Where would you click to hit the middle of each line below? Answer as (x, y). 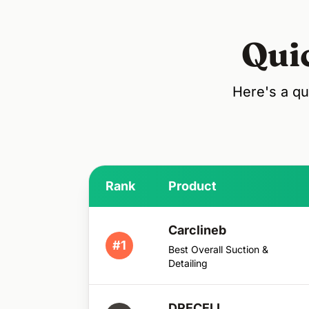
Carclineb (197, 230)
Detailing (188, 263)
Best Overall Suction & (218, 249)
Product (192, 186)
